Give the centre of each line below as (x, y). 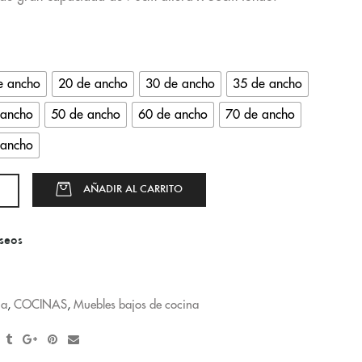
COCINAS (40, 305)
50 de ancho (86, 114)
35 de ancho (267, 84)
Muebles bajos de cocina (136, 305)
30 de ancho (180, 84)
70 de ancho (260, 114)
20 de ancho (93, 84)
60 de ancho (173, 114)
